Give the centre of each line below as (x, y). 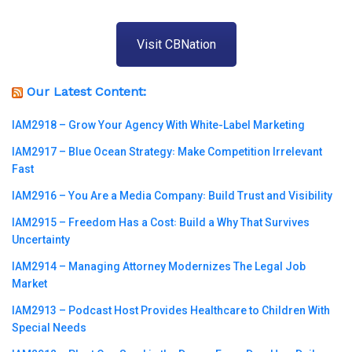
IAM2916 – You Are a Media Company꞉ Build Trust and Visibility (172, 196)
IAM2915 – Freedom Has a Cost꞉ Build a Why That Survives (161, 223)
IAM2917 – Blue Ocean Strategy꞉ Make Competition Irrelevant (167, 152)
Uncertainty (41, 240)
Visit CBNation (176, 44)
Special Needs (49, 328)
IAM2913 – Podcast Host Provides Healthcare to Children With (171, 311)
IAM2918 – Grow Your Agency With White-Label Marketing (158, 125)
